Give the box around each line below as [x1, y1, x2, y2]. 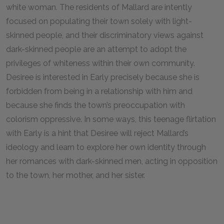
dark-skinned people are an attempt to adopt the [6, 44, 186, 54]
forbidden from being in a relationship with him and [6, 86, 192, 96]
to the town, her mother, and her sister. [6, 170, 145, 180]
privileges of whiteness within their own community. [6, 58, 195, 68]
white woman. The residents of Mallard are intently [6, 2, 192, 12]
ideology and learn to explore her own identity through [6, 142, 206, 152]
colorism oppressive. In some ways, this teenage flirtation [6, 114, 216, 124]
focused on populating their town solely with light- [6, 16, 192, 26]
